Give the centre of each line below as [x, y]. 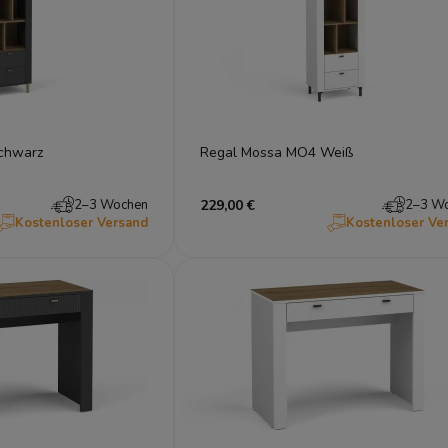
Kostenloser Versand [81, 222]
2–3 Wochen [110, 204]
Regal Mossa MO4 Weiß [276, 152]
